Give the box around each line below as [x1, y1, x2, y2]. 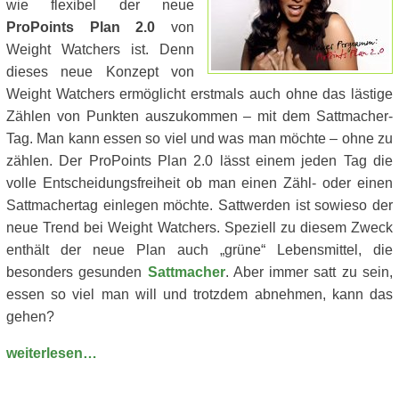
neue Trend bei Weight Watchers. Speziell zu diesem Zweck [6, 220, 393, 235]
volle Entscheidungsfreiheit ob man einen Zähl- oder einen [6, 175, 393, 191]
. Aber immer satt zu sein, [224, 265, 394, 280]
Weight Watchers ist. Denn [6, 42, 194, 57]
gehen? [6, 309, 54, 324]
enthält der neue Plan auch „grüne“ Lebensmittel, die [6, 242, 393, 257]
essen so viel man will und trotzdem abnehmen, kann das [6, 287, 393, 302]
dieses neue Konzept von [6, 64, 194, 79]
